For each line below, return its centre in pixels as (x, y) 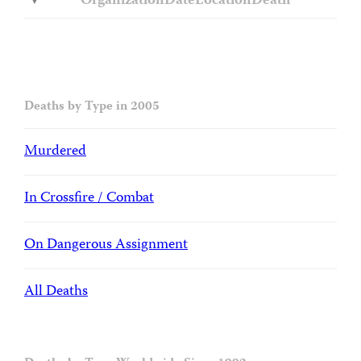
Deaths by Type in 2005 (92, 108)
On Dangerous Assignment (106, 245)
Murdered (55, 152)
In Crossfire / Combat (89, 199)
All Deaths (56, 292)
